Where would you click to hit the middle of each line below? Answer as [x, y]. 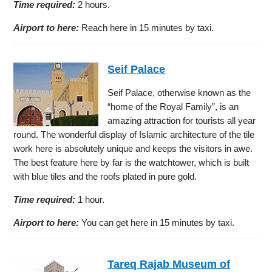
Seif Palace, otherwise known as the [179, 92]
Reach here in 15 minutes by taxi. [147, 27]
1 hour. [90, 199]
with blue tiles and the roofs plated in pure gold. [105, 176]
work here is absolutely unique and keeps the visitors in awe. [133, 148]
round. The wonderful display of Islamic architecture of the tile [134, 134]
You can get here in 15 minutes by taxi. [157, 222]
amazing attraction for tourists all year [182, 120]
